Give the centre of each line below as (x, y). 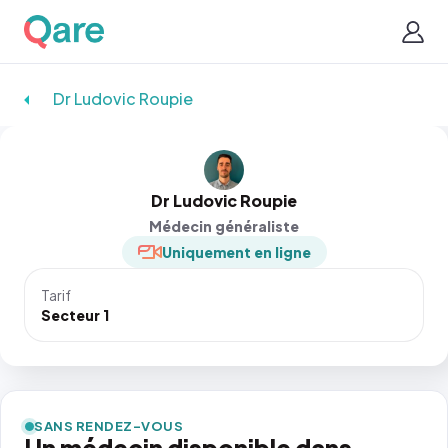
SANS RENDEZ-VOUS (109, 426)
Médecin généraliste (224, 226)
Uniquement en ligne (236, 252)
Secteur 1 (75, 315)
